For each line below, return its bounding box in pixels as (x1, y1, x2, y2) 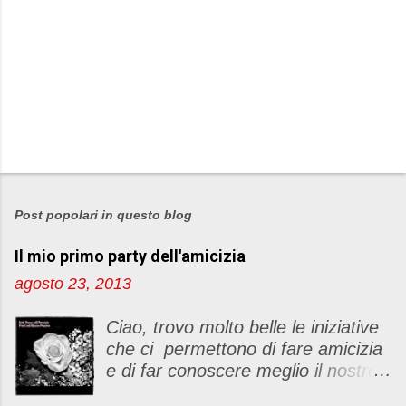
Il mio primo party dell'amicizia (14, 246, 246, 266)
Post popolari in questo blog (14, 208, 192, 223)
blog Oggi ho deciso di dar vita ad (106, 382, 376, 403)
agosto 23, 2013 (14, 275, 131, 294)
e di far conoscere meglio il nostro (106, 361, 379, 382)
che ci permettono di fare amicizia (106, 339, 383, 360)
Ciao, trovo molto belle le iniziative (106, 317, 380, 338)
